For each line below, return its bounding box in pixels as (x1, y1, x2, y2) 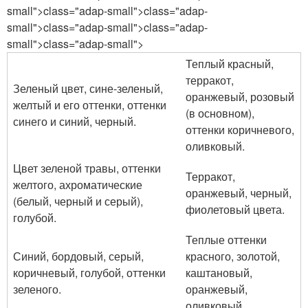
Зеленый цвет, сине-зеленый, (13, 80, 163, 96)
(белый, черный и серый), (13, 192, 143, 209)
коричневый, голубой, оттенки (13, 264, 166, 280)
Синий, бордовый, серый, (13, 247, 144, 264)
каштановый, (186, 264, 252, 280)
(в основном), (186, 104, 254, 121)
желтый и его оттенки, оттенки (13, 96, 166, 113)
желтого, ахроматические (13, 176, 142, 192)
